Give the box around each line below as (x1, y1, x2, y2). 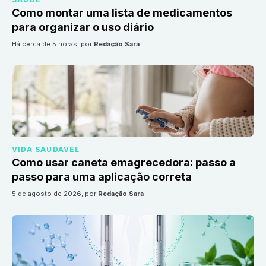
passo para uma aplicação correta (12, 170, 192, 183)
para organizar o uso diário (12, 21, 154, 34)
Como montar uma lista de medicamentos (12, 7, 232, 20)
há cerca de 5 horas (17, 40, 77, 49)
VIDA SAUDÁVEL (12, 145, 80, 154)
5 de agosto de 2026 (16, 189, 81, 198)
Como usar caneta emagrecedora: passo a (12, 156, 236, 169)
